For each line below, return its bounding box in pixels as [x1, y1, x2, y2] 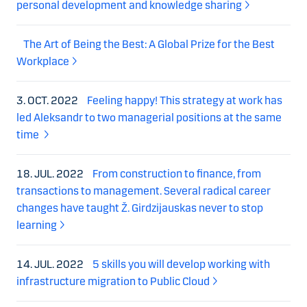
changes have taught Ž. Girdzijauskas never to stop [16, 201, 263, 214]
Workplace [16, 54, 69, 68]
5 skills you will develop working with [93, 257, 270, 271]
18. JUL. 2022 [16, 167, 86, 180]
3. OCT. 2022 [16, 93, 80, 107]
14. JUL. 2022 [16, 257, 86, 271]
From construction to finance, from [93, 167, 261, 180]
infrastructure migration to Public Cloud [16, 274, 210, 288]
